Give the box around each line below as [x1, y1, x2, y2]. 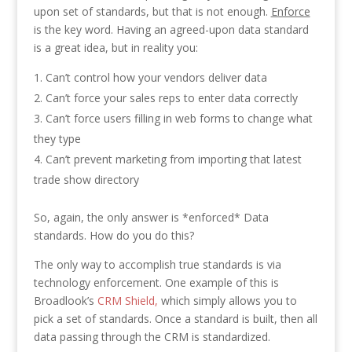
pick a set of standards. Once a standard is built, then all [33, 310, 317, 326]
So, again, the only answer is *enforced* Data [33, 209, 269, 225]
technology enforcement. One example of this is [33, 274, 279, 290]
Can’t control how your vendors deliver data [45, 69, 267, 85]
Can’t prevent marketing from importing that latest [45, 151, 302, 167]
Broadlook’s [33, 292, 97, 308]
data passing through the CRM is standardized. [33, 328, 270, 344]
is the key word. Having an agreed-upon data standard [33, 21, 309, 37]
